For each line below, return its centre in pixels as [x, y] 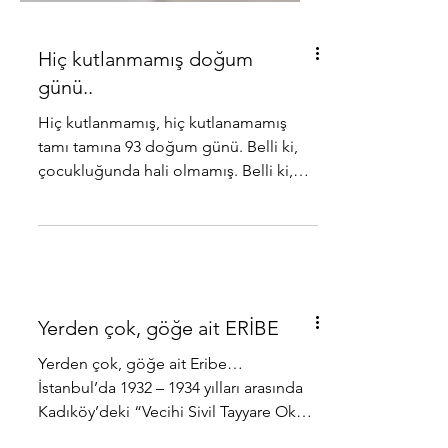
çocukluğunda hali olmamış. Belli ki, [140, 206]
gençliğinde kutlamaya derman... [154, 230]
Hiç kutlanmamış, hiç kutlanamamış [162, 158]
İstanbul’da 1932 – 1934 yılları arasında [170, 423]
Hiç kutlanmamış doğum [145, 95]
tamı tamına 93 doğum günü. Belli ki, [168, 182]
